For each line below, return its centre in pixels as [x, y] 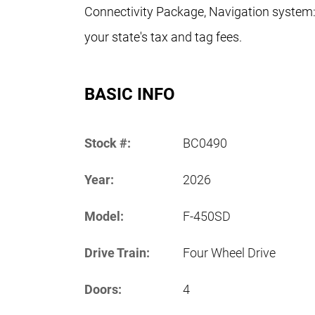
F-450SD [207, 216]
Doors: [103, 289]
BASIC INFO [130, 94]
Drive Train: [117, 252]
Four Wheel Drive [229, 252]
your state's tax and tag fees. [163, 37]
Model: [104, 216]
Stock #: [108, 143]
